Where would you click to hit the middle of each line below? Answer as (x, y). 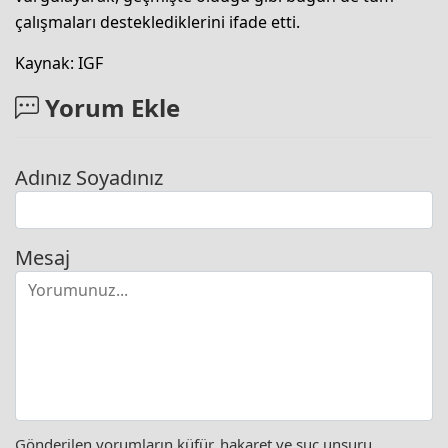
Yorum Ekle (109, 108)
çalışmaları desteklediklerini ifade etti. (157, 22)
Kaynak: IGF (59, 63)
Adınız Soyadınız (89, 178)
